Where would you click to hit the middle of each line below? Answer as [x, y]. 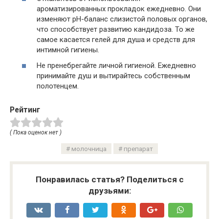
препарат [138, 149]
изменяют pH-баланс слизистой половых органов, [122, 19]
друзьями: [109, 191]
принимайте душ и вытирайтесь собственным [113, 76]
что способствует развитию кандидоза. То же [116, 29]
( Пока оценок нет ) [36, 133]
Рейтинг [25, 109]
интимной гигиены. [68, 50]
